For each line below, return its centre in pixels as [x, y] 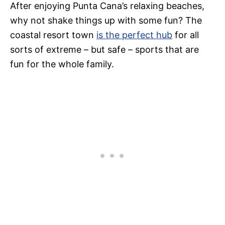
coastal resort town [53, 35]
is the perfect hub [134, 35]
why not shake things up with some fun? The [106, 21]
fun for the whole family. [62, 64]
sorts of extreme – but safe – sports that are [104, 50]
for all [186, 35]
